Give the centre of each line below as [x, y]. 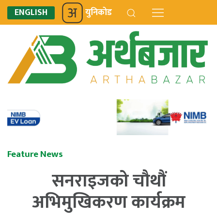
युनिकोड [99, 13]
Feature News [35, 154]
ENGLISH [31, 13]
